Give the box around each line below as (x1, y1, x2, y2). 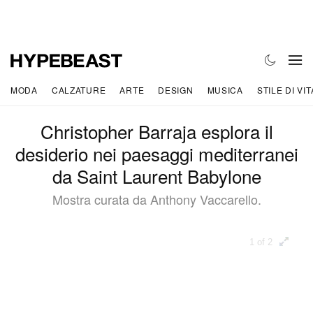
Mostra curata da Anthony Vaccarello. (52, 190, 261, 209)
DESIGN (158, 83, 194, 96)
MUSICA (207, 83, 243, 96)
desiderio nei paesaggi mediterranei (15, 140, 298, 167)
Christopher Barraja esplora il (40, 118, 273, 145)
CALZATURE (51, 83, 106, 96)
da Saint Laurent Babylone (52, 163, 261, 189)
